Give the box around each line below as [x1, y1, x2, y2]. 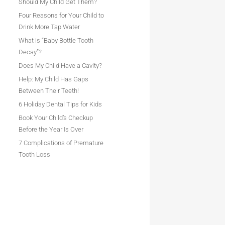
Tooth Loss [19, 151, 51, 158]
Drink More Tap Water [19, 23, 80, 31]
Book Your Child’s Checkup [19, 114, 93, 122]
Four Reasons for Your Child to [19, 12, 104, 19]
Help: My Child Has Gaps [19, 75, 89, 83]
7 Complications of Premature [19, 139, 104, 147]
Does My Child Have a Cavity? [19, 62, 102, 69]
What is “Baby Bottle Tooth [19, 37, 94, 44]
